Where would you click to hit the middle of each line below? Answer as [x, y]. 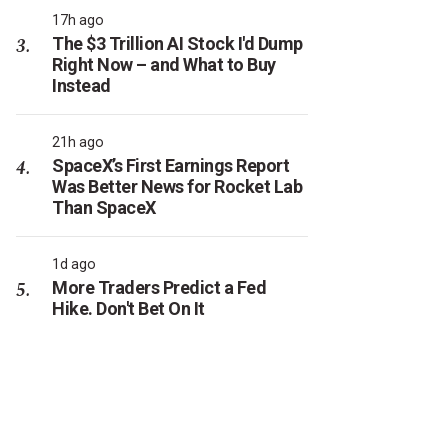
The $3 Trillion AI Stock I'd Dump [177, 43]
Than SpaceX [104, 207]
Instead [81, 85]
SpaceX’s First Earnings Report [170, 165]
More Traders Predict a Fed [159, 287]
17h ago [78, 20]
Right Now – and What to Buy [164, 64]
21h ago [78, 142]
